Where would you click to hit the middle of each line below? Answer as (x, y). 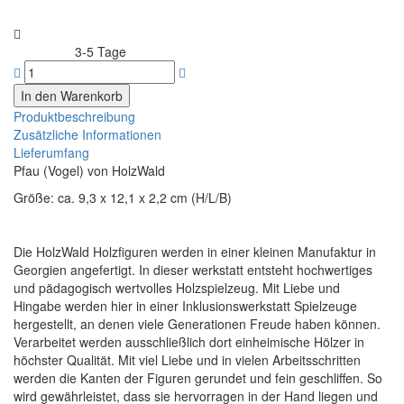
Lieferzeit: (42, 52)
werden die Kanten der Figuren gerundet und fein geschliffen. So (198, 377)
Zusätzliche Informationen (87, 134)
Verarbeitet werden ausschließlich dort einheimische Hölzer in (189, 341)
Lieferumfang (51, 152)
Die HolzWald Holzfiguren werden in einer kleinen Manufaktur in (195, 251)
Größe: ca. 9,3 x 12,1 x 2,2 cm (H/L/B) (123, 197)
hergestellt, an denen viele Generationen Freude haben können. (197, 323)
